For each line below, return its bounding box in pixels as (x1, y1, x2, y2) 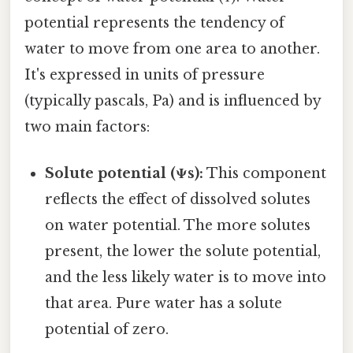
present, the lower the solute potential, (45, 243, 321, 261)
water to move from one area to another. (24, 39, 320, 58)
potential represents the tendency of (24, 13, 284, 32)
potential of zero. (45, 321, 169, 339)
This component (203, 165, 327, 183)
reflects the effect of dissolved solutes (45, 191, 311, 209)
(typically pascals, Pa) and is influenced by (24, 91, 321, 110)
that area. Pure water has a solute (45, 295, 283, 313)
